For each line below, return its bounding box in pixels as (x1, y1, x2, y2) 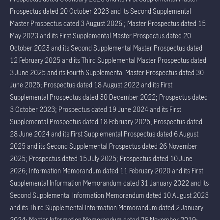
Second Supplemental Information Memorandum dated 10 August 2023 (10, 191, 209, 200)
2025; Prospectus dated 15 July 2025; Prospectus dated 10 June (10, 154, 192, 164)
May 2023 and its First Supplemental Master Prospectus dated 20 (10, 31, 191, 41)
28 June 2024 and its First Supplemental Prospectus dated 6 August (10, 129, 198, 139)
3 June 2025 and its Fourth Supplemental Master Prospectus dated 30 (10, 68, 204, 78)
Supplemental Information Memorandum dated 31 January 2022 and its (10, 178, 209, 188)
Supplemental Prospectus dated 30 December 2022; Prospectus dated (10, 92, 208, 102)
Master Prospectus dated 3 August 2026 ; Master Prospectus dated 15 (10, 19, 206, 28)
